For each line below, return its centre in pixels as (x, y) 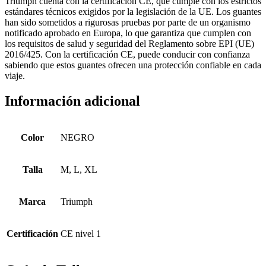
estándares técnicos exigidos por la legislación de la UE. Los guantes (133, 12)
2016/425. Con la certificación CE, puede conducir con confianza (127, 55)
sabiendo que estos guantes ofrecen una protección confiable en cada (133, 65)
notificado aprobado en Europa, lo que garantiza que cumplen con (128, 33)
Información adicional (72, 101)
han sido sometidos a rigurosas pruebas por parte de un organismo (128, 23)
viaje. (15, 76)
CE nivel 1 (81, 234)
